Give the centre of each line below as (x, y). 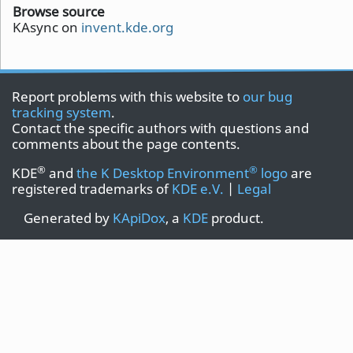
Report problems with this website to (127, 97)
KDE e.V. (198, 189)
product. (236, 218)
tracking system (61, 112)
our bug (268, 97)
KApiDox (139, 218)
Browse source (59, 11)
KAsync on (47, 27)
